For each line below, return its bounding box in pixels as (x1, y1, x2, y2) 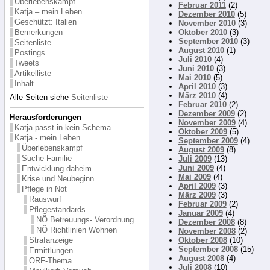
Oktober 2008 (178, 236, 227, 245)
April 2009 (178, 181, 216, 191)
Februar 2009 (178, 199, 227, 209)
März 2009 (178, 190, 216, 200)
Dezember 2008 (178, 218, 235, 227)
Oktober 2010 (178, 28, 227, 37)
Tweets (14, 58, 39, 67)
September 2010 (178, 37, 238, 46)
